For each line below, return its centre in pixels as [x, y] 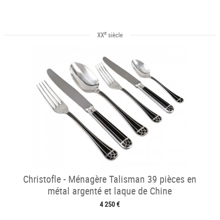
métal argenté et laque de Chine [110, 191]
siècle [114, 35]
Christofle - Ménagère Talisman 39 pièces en [110, 179]
